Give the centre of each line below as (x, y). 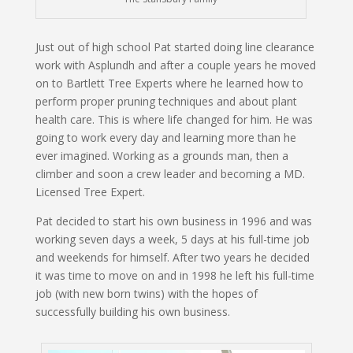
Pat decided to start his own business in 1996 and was (173, 221)
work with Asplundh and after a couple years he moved (175, 65)
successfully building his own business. (132, 311)
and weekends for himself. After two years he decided (172, 257)
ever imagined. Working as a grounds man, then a (162, 155)
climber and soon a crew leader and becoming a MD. (170, 173)
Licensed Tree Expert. (90, 191)
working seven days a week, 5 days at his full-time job (172, 239)
